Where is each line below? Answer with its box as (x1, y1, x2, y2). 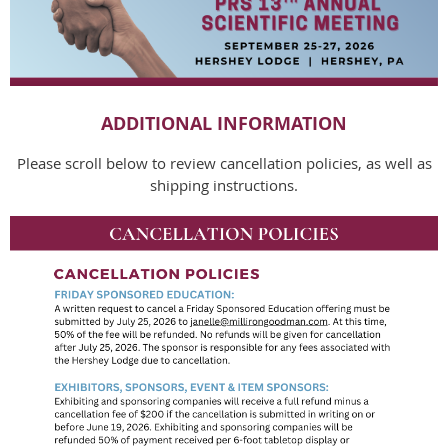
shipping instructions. (150, 174, 298, 195)
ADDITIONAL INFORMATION (101, 110, 347, 136)
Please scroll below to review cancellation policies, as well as (16, 152, 432, 173)
